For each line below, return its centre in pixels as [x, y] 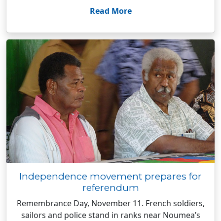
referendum [110, 187]
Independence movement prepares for [110, 176]
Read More [110, 11]
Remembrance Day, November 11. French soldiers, [110, 203]
